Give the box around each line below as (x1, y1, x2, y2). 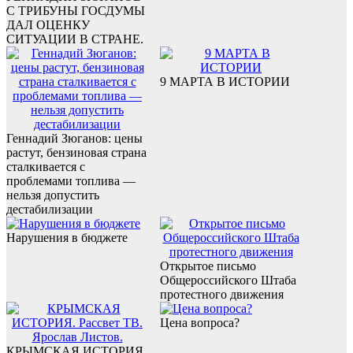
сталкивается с (6, 159, 85, 173)
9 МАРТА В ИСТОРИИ (160, 74, 290, 88)
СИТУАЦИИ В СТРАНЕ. (6, 32, 143, 46)
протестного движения (160, 287, 284, 301)
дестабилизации (6, 202, 93, 216)
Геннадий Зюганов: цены (6, 131, 143, 145)
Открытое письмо (160, 258, 256, 273)
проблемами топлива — (6, 173, 136, 188)
